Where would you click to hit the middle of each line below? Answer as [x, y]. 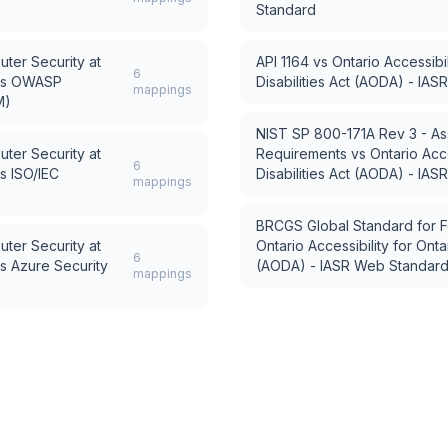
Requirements [301, 153]
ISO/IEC [35, 173]
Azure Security [59, 265]
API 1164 [282, 61]
